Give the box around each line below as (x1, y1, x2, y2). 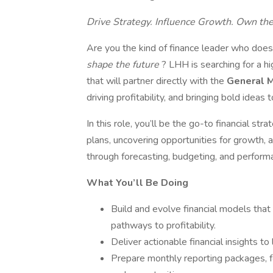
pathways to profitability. (111, 219, 216, 232)
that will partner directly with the (87, 74, 227, 88)
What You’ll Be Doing (87, 176, 188, 190)
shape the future (87, 58, 161, 71)
